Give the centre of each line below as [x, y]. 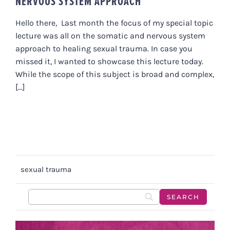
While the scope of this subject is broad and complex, [115, 74]
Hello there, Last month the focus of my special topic [114, 23]
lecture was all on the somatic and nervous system [110, 36]
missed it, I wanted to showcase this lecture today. [109, 62]
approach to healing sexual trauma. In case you [104, 49]
